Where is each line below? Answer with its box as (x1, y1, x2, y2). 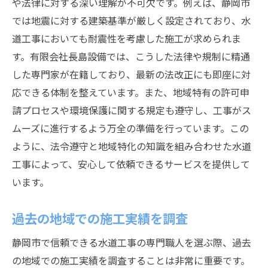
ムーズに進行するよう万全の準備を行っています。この (12, 121, 249, 135)
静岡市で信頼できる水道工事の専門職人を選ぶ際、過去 (12, 235, 251, 249)
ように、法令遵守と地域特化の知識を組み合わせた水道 (12, 139, 251, 153)
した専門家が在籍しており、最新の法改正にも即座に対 (12, 67, 251, 81)
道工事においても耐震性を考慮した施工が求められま (12, 31, 241, 45)
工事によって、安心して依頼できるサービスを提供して (12, 157, 250, 171)
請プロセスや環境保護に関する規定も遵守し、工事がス (12, 103, 251, 117)
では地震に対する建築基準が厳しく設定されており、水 (12, 13, 251, 28)
